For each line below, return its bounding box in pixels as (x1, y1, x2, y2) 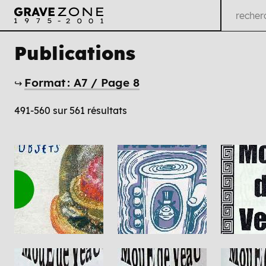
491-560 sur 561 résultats (14, 104, 127, 117)
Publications (14, 42, 135, 65)
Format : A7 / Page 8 (24, 75, 140, 90)
